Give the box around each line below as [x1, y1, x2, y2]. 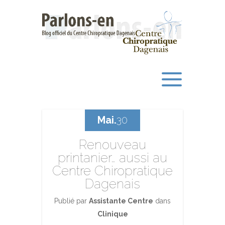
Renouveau [79, 137, 146, 152]
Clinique [97, 210, 128, 218]
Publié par [54, 197, 89, 205]
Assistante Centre [89, 197, 153, 205]
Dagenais [85, 176, 140, 191]
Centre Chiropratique [52, 163, 173, 178]
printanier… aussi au [58, 150, 167, 165]
